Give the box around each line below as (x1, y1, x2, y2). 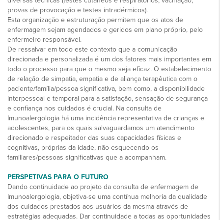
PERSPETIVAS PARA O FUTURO (7, 172, 109, 181)
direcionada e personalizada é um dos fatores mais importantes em (7, 55, 211, 63)
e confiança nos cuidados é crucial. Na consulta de (7, 104, 162, 112)
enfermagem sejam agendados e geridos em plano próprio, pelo (7, 25, 203, 34)
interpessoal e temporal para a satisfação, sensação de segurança (7, 94, 208, 103)
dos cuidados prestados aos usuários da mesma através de (7, 202, 188, 211)
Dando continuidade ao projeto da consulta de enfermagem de (7, 182, 198, 191)
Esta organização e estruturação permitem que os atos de (7, 15, 183, 24)
